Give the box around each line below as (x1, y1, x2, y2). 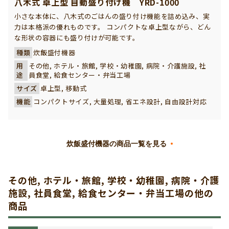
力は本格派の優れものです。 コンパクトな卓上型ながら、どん (14, 22, 211, 32)
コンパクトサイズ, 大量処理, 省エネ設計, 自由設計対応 (33, 97, 207, 107)
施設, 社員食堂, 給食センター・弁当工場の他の (8, 186, 214, 200)
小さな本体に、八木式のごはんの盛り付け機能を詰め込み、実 (14, 11, 210, 21)
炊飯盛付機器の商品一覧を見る (66, 140, 167, 148)
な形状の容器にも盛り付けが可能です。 (14, 33, 140, 43)
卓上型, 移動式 (40, 83, 87, 94)
